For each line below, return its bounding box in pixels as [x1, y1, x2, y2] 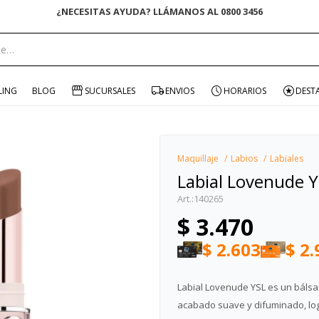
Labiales [270, 152, 303, 164]
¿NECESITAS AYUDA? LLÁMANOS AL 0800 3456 [56, 5, 263, 18]
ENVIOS [164, 84, 194, 97]
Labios [231, 152, 258, 164]
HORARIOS [223, 84, 266, 97]
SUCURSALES [85, 84, 136, 97]
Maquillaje [177, 152, 219, 164]
